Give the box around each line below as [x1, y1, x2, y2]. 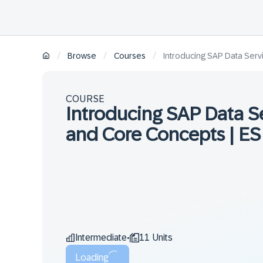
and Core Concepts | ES [66, 124, 261, 145]
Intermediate [75, 232, 127, 242]
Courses [114, 51, 146, 61]
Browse [68, 51, 96, 61]
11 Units [139, 232, 173, 242]
